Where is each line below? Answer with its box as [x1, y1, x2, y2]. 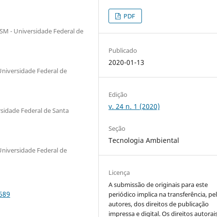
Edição [108, 90, 128, 99]
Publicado [108, 46, 138, 55]
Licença [108, 168, 130, 177]
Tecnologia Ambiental [108, 135, 180, 145]
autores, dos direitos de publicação [108, 200, 209, 209]
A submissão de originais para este [108, 180, 208, 189]
